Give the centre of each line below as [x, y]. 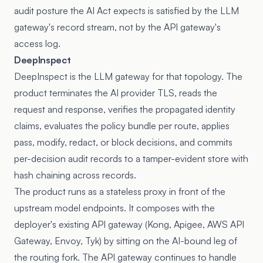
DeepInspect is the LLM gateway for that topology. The [128, 76]
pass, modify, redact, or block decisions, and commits [123, 142]
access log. [37, 43]
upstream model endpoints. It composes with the [114, 208]
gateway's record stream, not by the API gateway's [117, 27]
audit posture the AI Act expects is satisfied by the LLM [127, 11]
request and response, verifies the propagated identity [125, 109]
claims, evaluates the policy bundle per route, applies [122, 126]
